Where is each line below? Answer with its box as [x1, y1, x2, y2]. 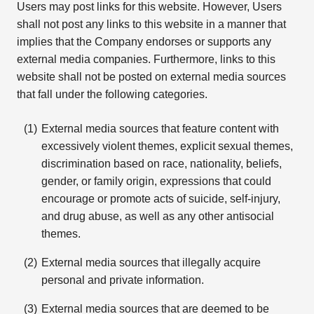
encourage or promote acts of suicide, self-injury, [41, 193, 281, 205]
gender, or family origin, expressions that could [41, 175, 272, 187]
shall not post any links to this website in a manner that [16, 18, 286, 30]
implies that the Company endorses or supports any [16, 36, 271, 48]
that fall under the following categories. [16, 88, 207, 100]
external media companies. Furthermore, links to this [16, 53, 275, 65]
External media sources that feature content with [41, 123, 280, 135]
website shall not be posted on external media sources [16, 71, 286, 83]
